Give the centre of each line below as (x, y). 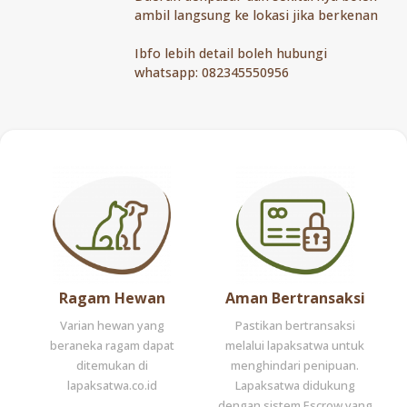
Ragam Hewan (112, 298)
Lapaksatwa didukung (295, 386)
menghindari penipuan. (295, 366)
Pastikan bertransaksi (295, 326)
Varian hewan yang (112, 326)
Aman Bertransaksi (295, 298)
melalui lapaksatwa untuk (295, 346)
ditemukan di (112, 366)
